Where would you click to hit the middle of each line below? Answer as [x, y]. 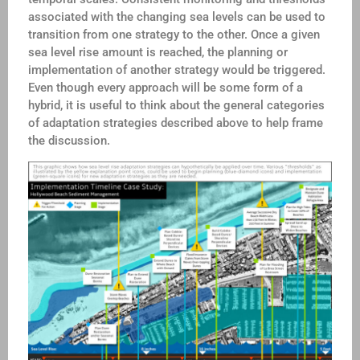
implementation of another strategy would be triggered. [177, 70]
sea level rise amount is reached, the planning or [158, 53]
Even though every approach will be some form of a [166, 88]
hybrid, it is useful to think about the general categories [176, 106]
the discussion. [69, 141]
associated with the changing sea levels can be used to [177, 17]
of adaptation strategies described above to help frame [176, 123]
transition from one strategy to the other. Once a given [174, 35]
